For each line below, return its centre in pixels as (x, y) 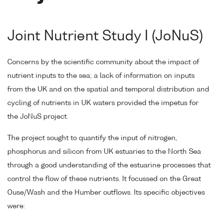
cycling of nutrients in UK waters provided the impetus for (103, 103)
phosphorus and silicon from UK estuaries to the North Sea (104, 152)
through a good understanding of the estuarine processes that (109, 166)
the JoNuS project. (38, 117)
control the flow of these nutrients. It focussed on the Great (104, 179)
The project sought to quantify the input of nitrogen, (92, 138)
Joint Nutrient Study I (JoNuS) (105, 36)
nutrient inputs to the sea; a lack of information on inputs (101, 76)
